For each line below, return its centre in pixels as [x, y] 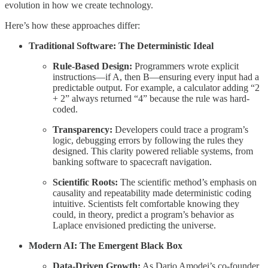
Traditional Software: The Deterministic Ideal [121, 45]
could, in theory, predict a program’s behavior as [143, 214]
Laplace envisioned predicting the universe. [134, 225]
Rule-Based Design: [92, 66]
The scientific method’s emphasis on [187, 182]
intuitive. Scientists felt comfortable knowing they [146, 203]
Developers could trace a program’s [180, 129]
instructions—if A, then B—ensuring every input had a [156, 77]
